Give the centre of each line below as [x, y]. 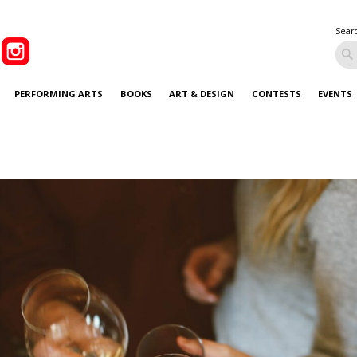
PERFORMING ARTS [59, 93]
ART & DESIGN [202, 93]
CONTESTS [276, 93]
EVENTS [335, 93]
